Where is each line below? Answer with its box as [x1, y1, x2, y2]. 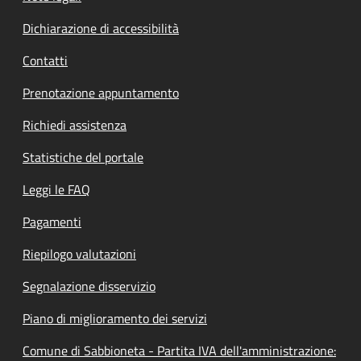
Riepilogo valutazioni [23, 243, 136, 263]
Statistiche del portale [23, 147, 143, 167]
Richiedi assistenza [23, 114, 127, 135]
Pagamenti [23, 211, 81, 231]
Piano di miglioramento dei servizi [23, 308, 207, 328]
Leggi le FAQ [23, 179, 90, 199]
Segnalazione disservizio [23, 276, 156, 296]
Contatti [23, 50, 68, 70]
